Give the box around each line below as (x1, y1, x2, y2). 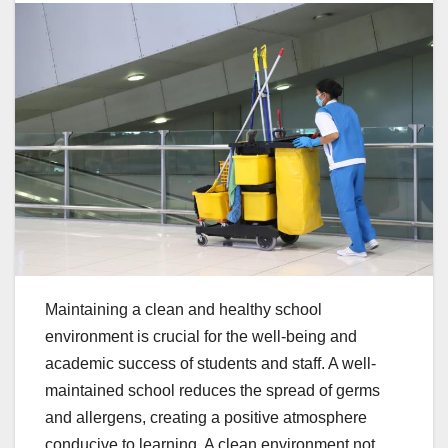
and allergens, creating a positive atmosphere (45, 409, 367, 427)
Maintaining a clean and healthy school (45, 301, 322, 319)
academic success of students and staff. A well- (45, 355, 376, 373)
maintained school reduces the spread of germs (45, 382, 380, 400)
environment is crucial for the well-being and (45, 328, 357, 346)
